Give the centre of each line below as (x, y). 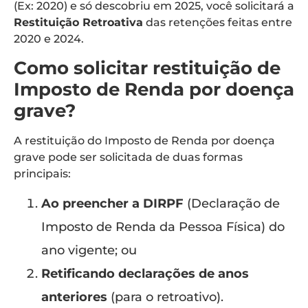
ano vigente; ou (89, 251)
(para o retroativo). (165, 297)
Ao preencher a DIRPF (112, 204)
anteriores (74, 297)
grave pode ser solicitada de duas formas (128, 157)
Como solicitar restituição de (147, 68)
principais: (42, 173)
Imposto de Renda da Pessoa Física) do (163, 227)
